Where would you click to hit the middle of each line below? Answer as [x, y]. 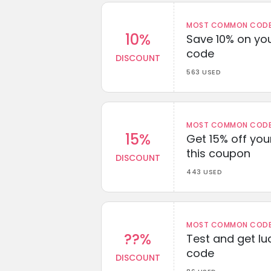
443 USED [204, 171]
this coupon [218, 153]
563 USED [204, 72]
